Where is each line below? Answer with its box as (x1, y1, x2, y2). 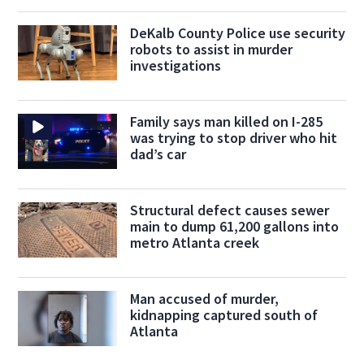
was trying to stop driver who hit (129, 128, 337, 148)
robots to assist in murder (129, 40, 292, 59)
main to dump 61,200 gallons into (129, 217, 339, 236)
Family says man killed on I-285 (129, 112, 323, 132)
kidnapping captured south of (129, 305, 318, 325)
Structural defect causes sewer (129, 201, 329, 220)
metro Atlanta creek (129, 233, 259, 253)
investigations (129, 56, 221, 76)
